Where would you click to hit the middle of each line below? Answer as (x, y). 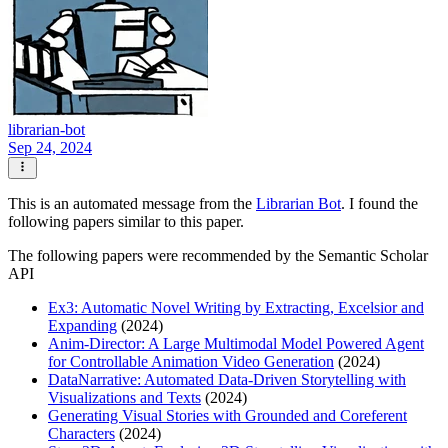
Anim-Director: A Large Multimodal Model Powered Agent (236, 344)
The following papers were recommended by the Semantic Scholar (218, 256)
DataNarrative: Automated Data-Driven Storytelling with (227, 380)
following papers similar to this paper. (126, 222)
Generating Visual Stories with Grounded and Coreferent (227, 416)
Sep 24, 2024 (50, 148)
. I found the (379, 204)
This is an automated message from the (132, 204)
